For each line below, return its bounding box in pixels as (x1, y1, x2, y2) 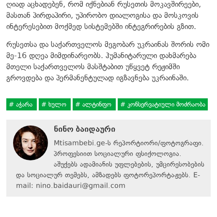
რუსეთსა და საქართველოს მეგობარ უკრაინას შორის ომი (6, 39, 209, 49)
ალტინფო (80, 100, 113, 108)
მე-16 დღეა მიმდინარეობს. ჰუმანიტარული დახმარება (6, 50, 196, 60)
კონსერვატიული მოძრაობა (125, 100, 205, 108)
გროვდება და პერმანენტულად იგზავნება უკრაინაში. (6, 73, 189, 82)
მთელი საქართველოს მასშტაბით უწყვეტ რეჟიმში (6, 62, 180, 71)
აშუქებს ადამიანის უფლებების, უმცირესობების (54, 160, 204, 169)
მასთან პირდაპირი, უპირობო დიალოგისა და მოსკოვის (6, 10, 199, 20)
